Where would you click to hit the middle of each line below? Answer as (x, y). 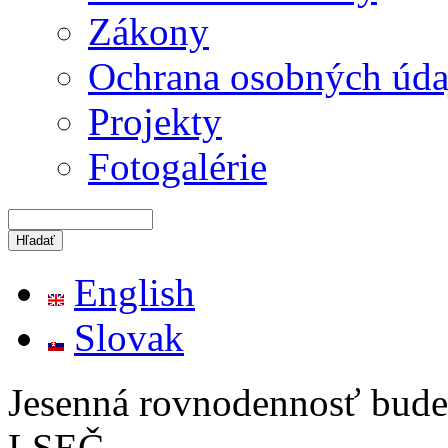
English (134, 293)
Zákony (148, 31)
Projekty (155, 121)
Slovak (129, 338)
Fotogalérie (177, 166)
